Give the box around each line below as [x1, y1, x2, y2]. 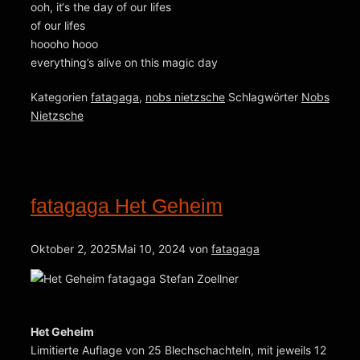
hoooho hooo [31, 37, 98, 51]
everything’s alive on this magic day [31, 55, 218, 70]
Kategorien [31, 89, 91, 104]
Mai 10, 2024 [117, 242, 186, 256]
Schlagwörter [228, 89, 301, 104]
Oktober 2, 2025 [31, 242, 117, 256]
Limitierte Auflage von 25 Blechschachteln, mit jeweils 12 [31, 342, 326, 357]
